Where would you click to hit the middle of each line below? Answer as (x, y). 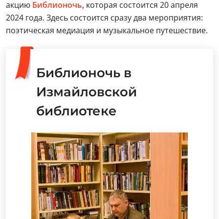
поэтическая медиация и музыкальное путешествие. (107, 30)
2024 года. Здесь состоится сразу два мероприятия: (104, 18)
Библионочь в (84, 73)
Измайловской (87, 92)
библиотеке (77, 111)
